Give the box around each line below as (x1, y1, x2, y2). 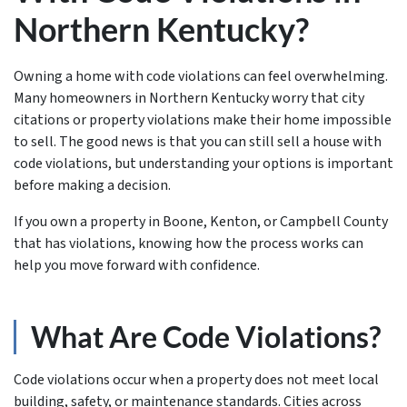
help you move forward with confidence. (14, 255, 260, 275)
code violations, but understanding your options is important (14, 154, 393, 174)
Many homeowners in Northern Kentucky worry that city (14, 88, 364, 108)
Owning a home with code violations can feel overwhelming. (14, 66, 388, 86)
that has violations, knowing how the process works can (14, 233, 363, 253)
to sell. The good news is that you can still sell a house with (14, 132, 382, 152)
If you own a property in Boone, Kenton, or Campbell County (14, 212, 388, 232)
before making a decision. (14, 175, 171, 195)
